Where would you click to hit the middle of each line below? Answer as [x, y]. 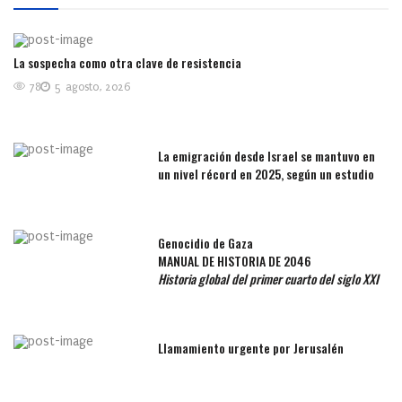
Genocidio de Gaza [206, 242]
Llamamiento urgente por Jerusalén [251, 347]
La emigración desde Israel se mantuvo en [267, 155]
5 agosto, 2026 [92, 87]
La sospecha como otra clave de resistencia [127, 62]
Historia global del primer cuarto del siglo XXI [269, 278]
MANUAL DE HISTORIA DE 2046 [235, 260]
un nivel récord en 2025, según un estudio [267, 173]
